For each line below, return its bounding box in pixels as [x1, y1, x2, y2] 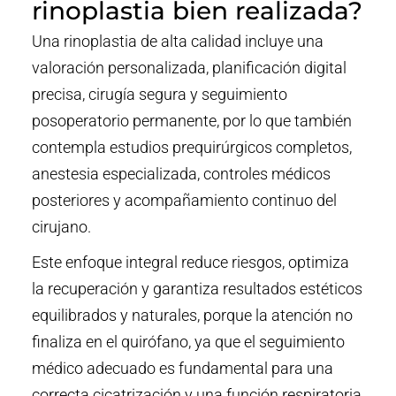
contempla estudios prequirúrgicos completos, [31, 137, 352, 156]
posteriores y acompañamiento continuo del [31, 190, 337, 209]
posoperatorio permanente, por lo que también [31, 110, 352, 130]
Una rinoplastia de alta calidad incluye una [31, 31, 324, 50]
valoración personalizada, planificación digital [31, 57, 346, 77]
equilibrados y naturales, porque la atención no [31, 305, 353, 324]
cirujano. [31, 217, 91, 236]
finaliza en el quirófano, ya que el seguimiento [31, 331, 345, 351]
